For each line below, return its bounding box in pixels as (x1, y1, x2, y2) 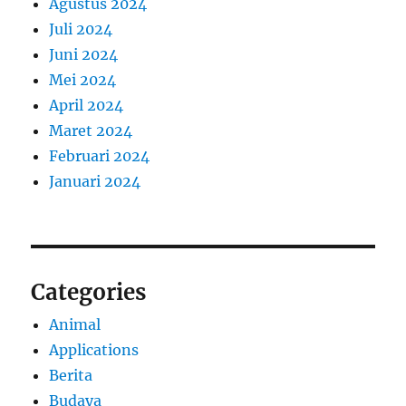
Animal (49, 314, 101, 333)
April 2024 (49, 95, 124, 114)
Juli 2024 (49, 19, 113, 38)
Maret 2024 (49, 121, 133, 140)
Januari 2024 (49, 171, 141, 190)
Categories (31, 277, 147, 306)
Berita (49, 365, 93, 384)
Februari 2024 (49, 146, 150, 165)
